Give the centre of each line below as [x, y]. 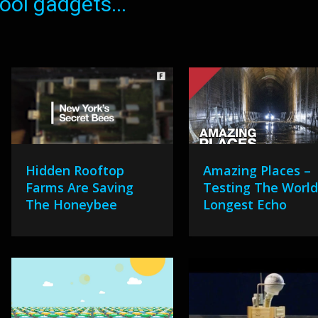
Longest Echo [245, 204]
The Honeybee [71, 204]
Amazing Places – [257, 170]
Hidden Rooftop [75, 170]
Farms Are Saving [79, 187]
